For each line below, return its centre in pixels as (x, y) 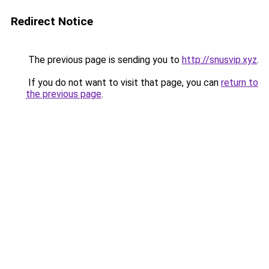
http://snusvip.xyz (219, 60)
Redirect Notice (52, 21)
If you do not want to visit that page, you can (123, 83)
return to (240, 83)
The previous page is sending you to (104, 60)
